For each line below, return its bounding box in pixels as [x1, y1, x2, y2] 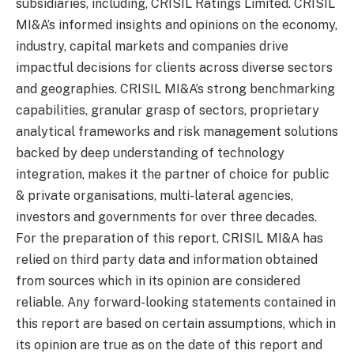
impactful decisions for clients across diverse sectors [16, 60, 333, 75]
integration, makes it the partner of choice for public [16, 167, 330, 182]
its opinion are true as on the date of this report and [16, 337, 322, 352]
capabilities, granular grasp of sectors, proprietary [16, 103, 319, 118]
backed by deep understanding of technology [16, 145, 284, 160]
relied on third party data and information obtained [16, 252, 318, 267]
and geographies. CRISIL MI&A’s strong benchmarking [16, 81, 335, 96]
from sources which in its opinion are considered [16, 273, 300, 288]
